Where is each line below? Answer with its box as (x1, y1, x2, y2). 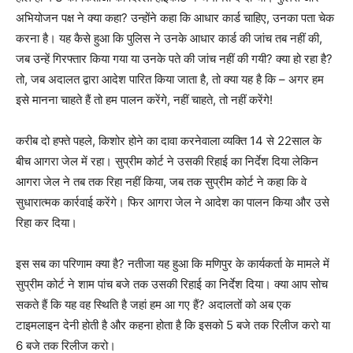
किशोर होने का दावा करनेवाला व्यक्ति (98, 133, 250, 149)
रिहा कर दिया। (16, 215, 77, 231)
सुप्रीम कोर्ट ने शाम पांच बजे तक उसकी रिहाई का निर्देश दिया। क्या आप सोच (16, 277, 328, 292)
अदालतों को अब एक (208, 297, 291, 313)
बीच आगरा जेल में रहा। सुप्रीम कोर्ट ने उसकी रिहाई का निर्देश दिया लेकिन (16, 154, 318, 169)
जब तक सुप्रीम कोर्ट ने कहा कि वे (169, 174, 307, 190)
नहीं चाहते (173, 92, 213, 108)
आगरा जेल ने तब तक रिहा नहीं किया (16, 174, 163, 190)
